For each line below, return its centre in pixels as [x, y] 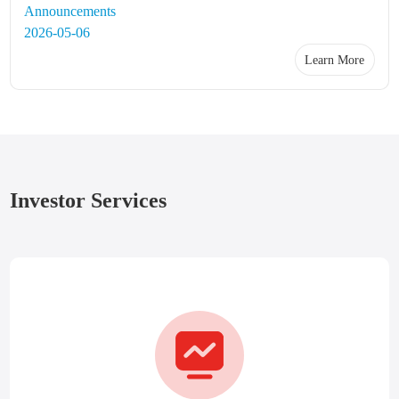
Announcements [70, 11]
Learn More [335, 60]
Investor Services [89, 200]
